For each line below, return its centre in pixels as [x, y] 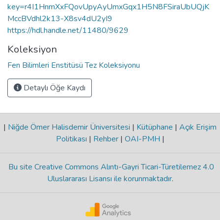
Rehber [106, 139]
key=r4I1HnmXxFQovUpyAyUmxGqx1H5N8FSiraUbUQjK [108, 7]
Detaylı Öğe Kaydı [54, 88]
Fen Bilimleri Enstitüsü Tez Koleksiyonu [74, 65]
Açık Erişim [197, 127]
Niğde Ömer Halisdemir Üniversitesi [69, 127]
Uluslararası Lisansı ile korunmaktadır [109, 179]
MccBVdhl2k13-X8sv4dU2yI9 [60, 18]
